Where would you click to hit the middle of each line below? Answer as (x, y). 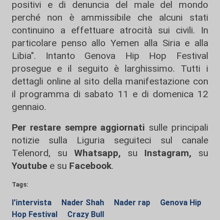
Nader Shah (84, 203)
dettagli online (43, 81)
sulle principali (177, 127)
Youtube (29, 166)
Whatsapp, (97, 153)
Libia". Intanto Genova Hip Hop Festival (110, 56)
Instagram (163, 153)
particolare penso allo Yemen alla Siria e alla (110, 43)
